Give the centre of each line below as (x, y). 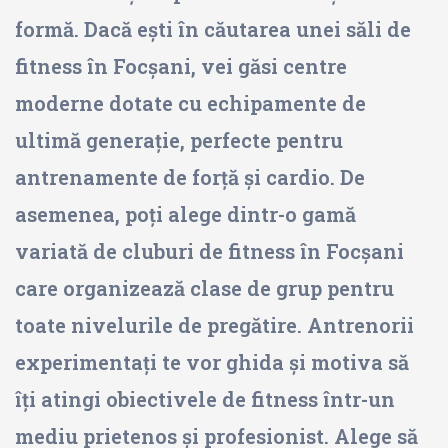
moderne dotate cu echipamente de (190, 103)
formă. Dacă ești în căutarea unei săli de (213, 29)
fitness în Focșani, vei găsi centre (181, 66)
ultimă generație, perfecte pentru (179, 140)
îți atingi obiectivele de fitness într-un (205, 399)
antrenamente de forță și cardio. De (190, 177)
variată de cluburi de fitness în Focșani (209, 251)
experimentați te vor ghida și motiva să (212, 362)
